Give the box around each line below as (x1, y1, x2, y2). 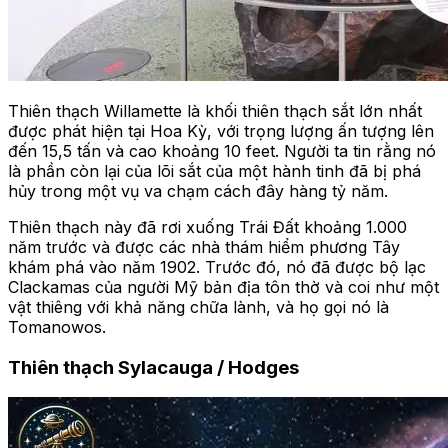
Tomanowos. (8, 317, 106, 337)
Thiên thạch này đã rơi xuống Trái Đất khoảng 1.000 (8, 217, 407, 237)
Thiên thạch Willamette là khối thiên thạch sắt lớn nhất (8, 101, 422, 121)
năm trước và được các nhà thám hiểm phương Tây (8, 237, 400, 257)
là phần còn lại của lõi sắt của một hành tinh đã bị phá (8, 161, 421, 181)
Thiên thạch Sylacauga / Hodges (8, 355, 299, 379)
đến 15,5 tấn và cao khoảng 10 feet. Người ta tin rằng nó (8, 141, 436, 161)
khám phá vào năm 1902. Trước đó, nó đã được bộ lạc (8, 257, 426, 277)
